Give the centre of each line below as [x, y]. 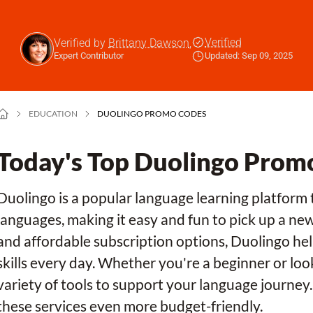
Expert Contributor [89, 56]
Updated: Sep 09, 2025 [249, 56]
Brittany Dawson [149, 43]
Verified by [81, 43]
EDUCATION [53, 114]
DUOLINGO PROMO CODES [151, 114]
